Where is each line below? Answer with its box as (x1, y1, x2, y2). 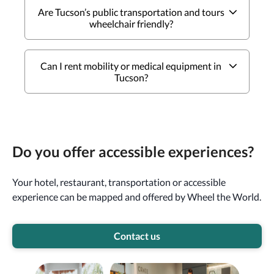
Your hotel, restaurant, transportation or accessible (12, 176, 226, 188)
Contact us (114, 229, 160, 242)
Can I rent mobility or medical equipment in (40, 59, 221, 72)
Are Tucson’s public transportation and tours (37, 6, 224, 18)
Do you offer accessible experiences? (12, 142, 254, 160)
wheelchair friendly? (89, 17, 173, 29)
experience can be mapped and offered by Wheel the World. (12, 190, 261, 202)
